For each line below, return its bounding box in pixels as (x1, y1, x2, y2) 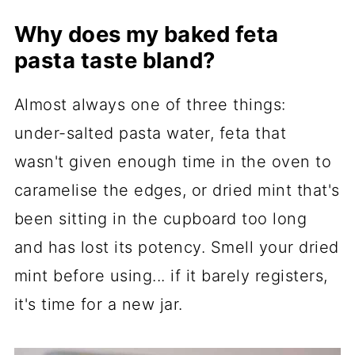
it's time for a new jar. (13, 294, 183, 314)
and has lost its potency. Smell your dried (13, 237, 339, 257)
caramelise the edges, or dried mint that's (13, 180, 340, 200)
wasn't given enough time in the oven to (13, 151, 332, 171)
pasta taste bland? (13, 46, 216, 74)
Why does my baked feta (13, 20, 279, 48)
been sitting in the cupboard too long (13, 208, 307, 228)
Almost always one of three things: (13, 94, 286, 114)
